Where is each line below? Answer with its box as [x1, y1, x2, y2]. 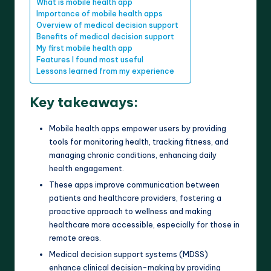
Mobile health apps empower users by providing [49, 123, 226, 133]
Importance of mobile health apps [36, 8, 163, 18]
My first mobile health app [36, 43, 132, 53]
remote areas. [49, 232, 101, 243]
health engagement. [49, 163, 124, 173]
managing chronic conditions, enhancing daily [49, 149, 217, 160]
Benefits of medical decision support [36, 31, 174, 41]
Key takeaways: [30, 93, 138, 111]
